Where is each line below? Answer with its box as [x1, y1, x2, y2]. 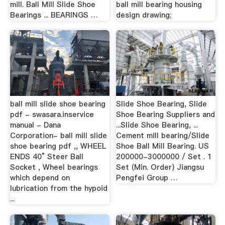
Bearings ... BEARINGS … [10, 10, 98, 20]
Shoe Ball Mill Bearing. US [116, 141, 209, 151]
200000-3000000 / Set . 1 [116, 152, 212, 162]
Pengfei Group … [116, 173, 178, 183]
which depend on [10, 173, 70, 183]
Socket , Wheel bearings [10, 162, 98, 172]
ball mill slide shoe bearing [10, 99, 105, 109]
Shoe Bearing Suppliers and [116, 109, 215, 120]
